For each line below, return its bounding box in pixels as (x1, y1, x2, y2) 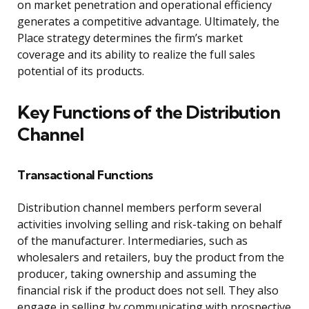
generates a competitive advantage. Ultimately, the (17, 14, 279, 30)
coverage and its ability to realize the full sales (17, 47, 255, 63)
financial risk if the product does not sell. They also (17, 283, 279, 299)
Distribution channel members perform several (17, 200, 261, 216)
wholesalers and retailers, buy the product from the (17, 250, 284, 266)
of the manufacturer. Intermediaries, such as (17, 233, 248, 249)
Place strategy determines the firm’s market (17, 30, 243, 46)
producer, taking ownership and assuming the (17, 266, 257, 282)
